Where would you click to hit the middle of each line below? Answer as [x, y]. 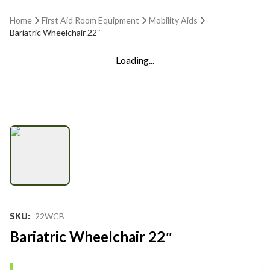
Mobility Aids [173, 20]
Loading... [135, 60]
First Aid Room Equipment [90, 20]
